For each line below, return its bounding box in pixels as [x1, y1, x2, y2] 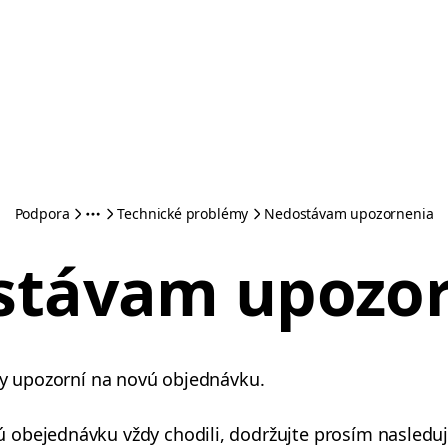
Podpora [14, 204, 70, 223]
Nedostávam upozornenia [264, 204, 434, 223]
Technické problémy [117, 204, 249, 223]
